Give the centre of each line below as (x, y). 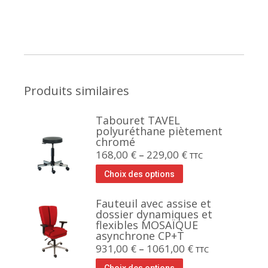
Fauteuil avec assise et (153, 203)
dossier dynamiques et (154, 214)
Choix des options (139, 174)
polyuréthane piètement (159, 131)
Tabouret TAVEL (138, 120)
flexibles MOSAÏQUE (147, 225)
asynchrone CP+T (140, 236)
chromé (115, 142)
